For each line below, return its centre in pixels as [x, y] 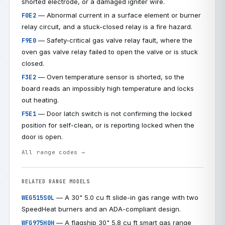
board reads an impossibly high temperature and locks [108, 88]
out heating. [40, 100]
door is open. [42, 137]
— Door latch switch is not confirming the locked [114, 114]
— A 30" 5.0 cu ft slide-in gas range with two [127, 197]
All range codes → [53, 152]
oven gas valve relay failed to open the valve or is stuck [110, 52]
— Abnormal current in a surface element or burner [118, 15]
